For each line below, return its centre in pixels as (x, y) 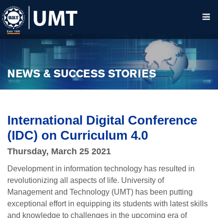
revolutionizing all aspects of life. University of (86, 181)
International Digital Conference (102, 120)
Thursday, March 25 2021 (59, 152)
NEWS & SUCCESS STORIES (82, 75)
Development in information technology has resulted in (101, 169)
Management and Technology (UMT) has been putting (100, 192)
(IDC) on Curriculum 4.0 (78, 136)
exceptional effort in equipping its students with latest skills (108, 204)
